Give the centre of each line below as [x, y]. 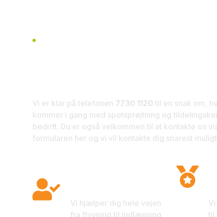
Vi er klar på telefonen [74, 103]
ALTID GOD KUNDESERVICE [95, 40]
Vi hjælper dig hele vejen [116, 203]
